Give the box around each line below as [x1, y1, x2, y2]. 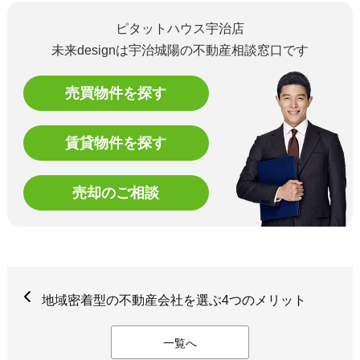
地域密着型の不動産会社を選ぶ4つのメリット [41, 293, 306, 308]
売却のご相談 [72, 185, 160, 201]
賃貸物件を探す [65, 135, 167, 152]
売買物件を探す [65, 85, 167, 102]
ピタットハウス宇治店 [115, 22, 244, 36]
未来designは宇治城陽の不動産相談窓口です [51, 43, 309, 58]
